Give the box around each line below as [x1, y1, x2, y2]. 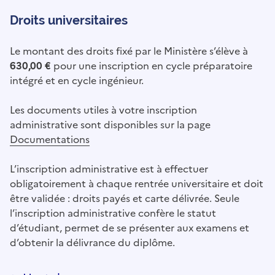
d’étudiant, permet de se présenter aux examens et [10, 220, 249, 236]
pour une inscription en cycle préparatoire [51, 58, 252, 74]
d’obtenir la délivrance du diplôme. [10, 235, 175, 250]
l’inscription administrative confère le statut [10, 206, 216, 221]
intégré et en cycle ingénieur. [10, 73, 144, 88]
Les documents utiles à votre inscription [10, 103, 197, 118]
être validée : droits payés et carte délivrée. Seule [10, 191, 239, 206]
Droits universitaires [10, 13, 128, 28]
